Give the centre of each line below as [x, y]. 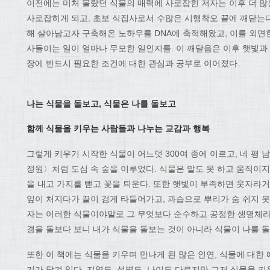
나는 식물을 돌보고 [63, 103]
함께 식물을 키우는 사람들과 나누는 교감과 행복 [118, 129]
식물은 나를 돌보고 [140, 103]
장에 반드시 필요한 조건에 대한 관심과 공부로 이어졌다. [133, 63]
